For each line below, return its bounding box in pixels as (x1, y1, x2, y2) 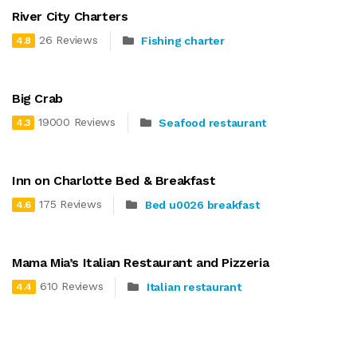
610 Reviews (40, 280, 104, 293)
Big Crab (12, 90, 63, 106)
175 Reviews (39, 198, 102, 211)
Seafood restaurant (159, 116, 267, 130)
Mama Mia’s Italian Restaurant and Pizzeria (12, 254, 269, 270)
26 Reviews (39, 33, 98, 47)
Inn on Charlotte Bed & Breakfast (12, 172, 216, 188)
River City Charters (12, 8, 128, 24)
